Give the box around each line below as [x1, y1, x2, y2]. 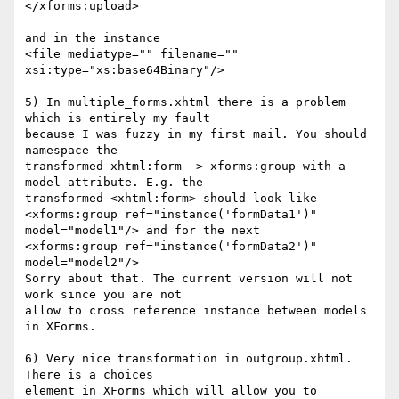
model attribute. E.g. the [25, 175, 210, 190]
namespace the [25, 143, 125, 158]
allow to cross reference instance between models [25, 304, 367, 318]
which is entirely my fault [25, 111, 217, 126]
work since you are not [25, 288, 189, 302]
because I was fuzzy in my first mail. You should [25, 127, 367, 142]
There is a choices [25, 368, 160, 382]
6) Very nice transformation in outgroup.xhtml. [25, 352, 353, 366]
